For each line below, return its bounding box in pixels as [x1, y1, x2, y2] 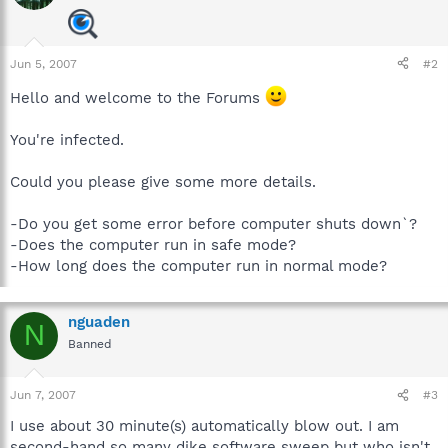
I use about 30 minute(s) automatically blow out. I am [10, 417, 399, 435]
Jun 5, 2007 [10, 56, 77, 71]
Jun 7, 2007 [10, 388, 76, 402]
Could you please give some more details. [10, 172, 316, 191]
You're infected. [10, 130, 124, 149]
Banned [68, 336, 112, 351]
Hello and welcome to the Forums [10, 88, 265, 107]
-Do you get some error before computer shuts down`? [10, 214, 417, 233]
